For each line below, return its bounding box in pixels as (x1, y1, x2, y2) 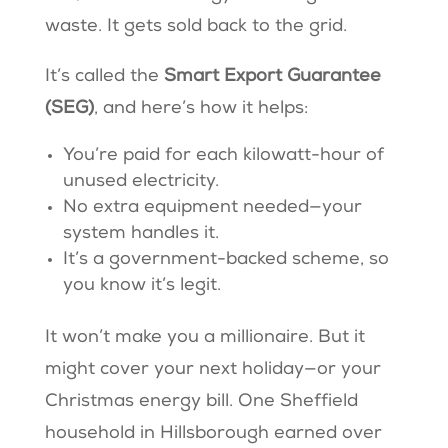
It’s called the (44, 68, 164, 87)
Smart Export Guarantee (163, 68, 381, 87)
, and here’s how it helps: (93, 100, 313, 119)
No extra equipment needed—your (62, 199, 362, 218)
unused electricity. (62, 173, 224, 192)
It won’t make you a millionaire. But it (44, 329, 365, 348)
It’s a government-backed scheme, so (62, 251, 389, 270)
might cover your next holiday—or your (44, 361, 381, 380)
